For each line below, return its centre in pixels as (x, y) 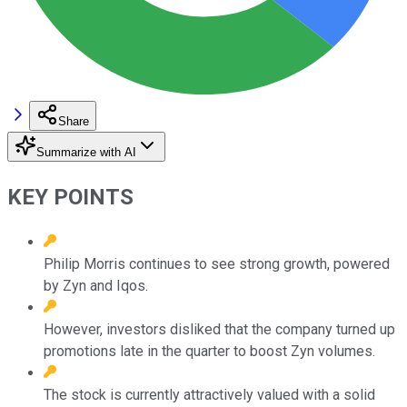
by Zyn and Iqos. (96, 285)
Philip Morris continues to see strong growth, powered (217, 263)
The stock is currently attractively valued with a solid (209, 394)
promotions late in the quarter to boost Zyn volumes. (209, 351)
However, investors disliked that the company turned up (219, 329)
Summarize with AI (86, 152)
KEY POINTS (70, 197)
